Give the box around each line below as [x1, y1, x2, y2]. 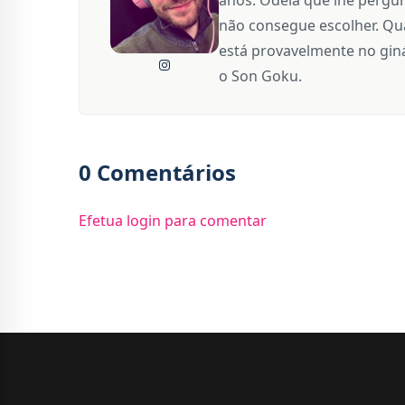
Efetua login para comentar [79, 210, 267, 231]
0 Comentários [79, 156, 236, 187]
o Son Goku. [219, 65, 302, 86]
